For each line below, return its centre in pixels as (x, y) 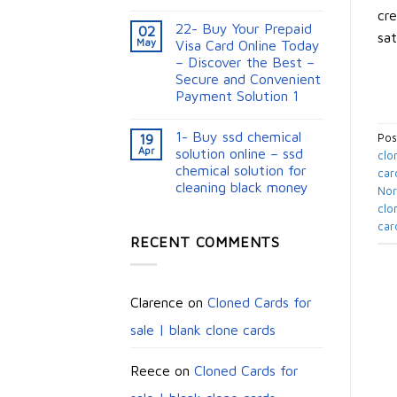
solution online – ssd (239, 154)
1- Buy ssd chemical (238, 137)
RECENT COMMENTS (205, 242)
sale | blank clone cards (203, 329)
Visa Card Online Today (248, 46)
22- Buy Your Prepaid (244, 29)
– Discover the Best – (245, 62)
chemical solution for (241, 171)
